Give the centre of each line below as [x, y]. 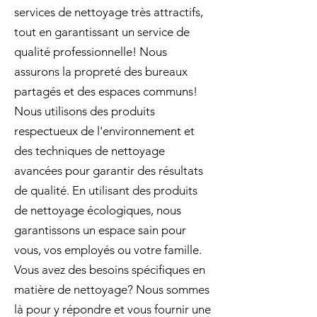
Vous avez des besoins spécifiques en [110, 270]
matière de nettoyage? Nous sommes [112, 289]
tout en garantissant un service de [102, 32]
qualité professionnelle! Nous [91, 52]
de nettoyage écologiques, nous [98, 210]
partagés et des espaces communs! [106, 91]
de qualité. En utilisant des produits [106, 190]
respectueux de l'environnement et [104, 131]
